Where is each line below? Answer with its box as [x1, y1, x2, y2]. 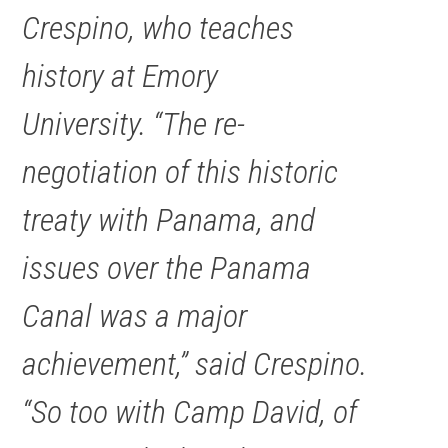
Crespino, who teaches [22, 9, 295, 48]
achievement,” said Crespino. [22, 345, 368, 384]
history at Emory [22, 57, 219, 96]
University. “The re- [22, 105, 246, 144]
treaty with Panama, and [22, 201, 316, 240]
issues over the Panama [22, 249, 312, 288]
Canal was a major [22, 297, 248, 336]
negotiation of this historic [22, 153, 339, 192]
